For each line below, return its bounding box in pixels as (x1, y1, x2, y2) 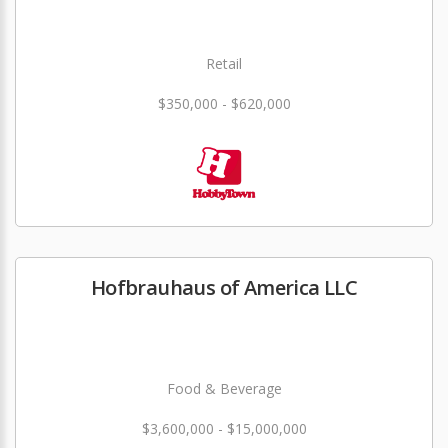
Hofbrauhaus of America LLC (90, 274, 358, 302)
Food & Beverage (166, 379, 282, 399)
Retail (206, 54, 242, 74)
